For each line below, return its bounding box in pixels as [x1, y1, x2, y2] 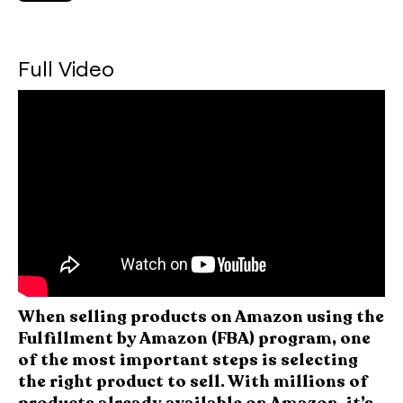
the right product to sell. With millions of [18, 370, 368, 392]
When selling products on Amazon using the [18, 305, 384, 327]
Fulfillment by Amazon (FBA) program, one [18, 327, 371, 349]
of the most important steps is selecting [18, 348, 358, 371]
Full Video [18, 55, 114, 81]
